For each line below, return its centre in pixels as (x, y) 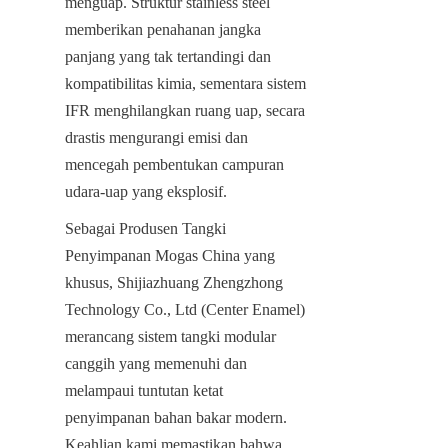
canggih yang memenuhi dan (156, 363)
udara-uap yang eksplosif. (146, 191)
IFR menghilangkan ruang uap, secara (185, 110)
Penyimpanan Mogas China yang (170, 255)
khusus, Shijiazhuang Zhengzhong (174, 282)
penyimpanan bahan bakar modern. (176, 417)
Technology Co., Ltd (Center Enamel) (185, 309)
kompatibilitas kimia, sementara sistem (185, 83)
